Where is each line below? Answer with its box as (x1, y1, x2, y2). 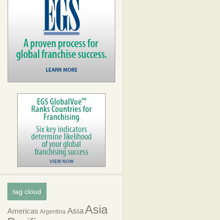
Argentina (40, 208, 66, 215)
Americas (7, 207, 38, 215)
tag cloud (13, 188, 41, 195)
